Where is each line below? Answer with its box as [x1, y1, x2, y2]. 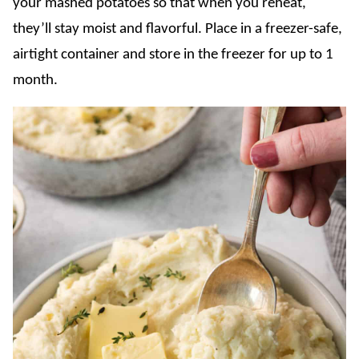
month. [13, 72, 58, 88]
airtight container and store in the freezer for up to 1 [13, 46, 333, 63]
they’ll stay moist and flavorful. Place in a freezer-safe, [13, 21, 342, 37]
